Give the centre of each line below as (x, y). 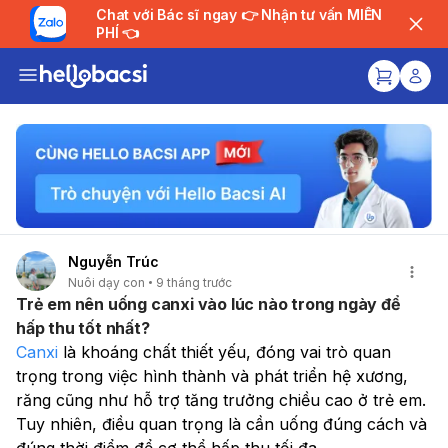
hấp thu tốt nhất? (83, 327)
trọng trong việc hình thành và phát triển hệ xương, (212, 375)
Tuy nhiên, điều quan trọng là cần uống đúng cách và (221, 423)
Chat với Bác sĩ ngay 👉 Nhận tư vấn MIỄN (168, 14)
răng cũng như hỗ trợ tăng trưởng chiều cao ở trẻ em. (221, 399)
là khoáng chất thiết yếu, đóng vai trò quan (224, 351)
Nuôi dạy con (106, 282)
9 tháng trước (194, 282)
